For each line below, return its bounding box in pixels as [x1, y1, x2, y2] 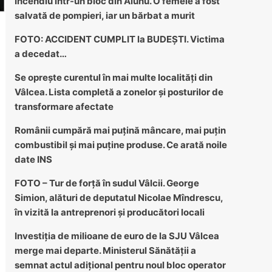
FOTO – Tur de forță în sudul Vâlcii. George [14, 177, 199, 189]
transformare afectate [14, 100, 114, 112]
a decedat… [14, 47, 67, 59]
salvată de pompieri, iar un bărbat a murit [14, 9, 195, 21]
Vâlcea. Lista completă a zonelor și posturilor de [14, 86, 223, 98]
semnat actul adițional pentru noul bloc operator [14, 259, 226, 271]
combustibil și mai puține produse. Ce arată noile [14, 138, 227, 151]
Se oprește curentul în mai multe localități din [14, 71, 212, 83]
